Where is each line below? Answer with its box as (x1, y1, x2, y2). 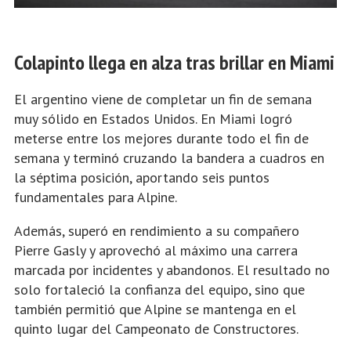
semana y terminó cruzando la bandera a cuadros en (14, 149, 324, 168)
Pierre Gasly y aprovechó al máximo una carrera (14, 241, 298, 260)
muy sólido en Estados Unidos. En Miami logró (14, 110, 292, 128)
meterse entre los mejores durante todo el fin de (14, 129, 309, 148)
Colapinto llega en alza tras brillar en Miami (14, 49, 335, 76)
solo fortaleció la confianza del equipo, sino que (14, 280, 305, 299)
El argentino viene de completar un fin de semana (14, 90, 312, 109)
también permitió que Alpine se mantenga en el (14, 300, 296, 319)
